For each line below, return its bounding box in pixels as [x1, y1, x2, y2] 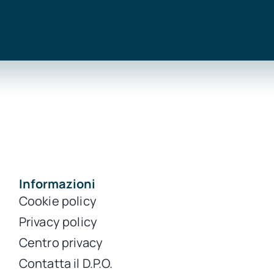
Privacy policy [18, 213, 97, 231]
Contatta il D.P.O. [18, 255, 113, 272]
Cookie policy [18, 193, 97, 210]
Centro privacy [18, 234, 103, 251]
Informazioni [18, 176, 95, 193]
